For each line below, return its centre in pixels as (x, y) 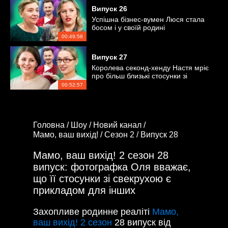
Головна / (52, 125)
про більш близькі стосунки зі (139, 76)
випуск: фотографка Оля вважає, (112, 167)
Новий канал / (120, 125)
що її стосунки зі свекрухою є (102, 178)
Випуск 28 (159, 134)
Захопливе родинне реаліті (93, 211)
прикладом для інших (84, 190)
